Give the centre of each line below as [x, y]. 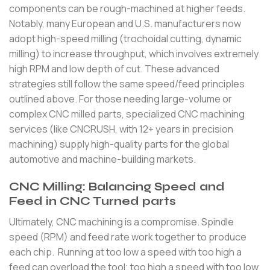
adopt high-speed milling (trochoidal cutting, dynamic [125, 39]
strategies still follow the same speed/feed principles [127, 84]
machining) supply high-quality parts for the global [119, 144]
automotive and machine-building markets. [102, 159]
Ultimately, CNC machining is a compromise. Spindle [121, 221]
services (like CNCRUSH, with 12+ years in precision [121, 129]
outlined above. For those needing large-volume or [121, 99]
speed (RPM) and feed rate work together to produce [128, 237]
